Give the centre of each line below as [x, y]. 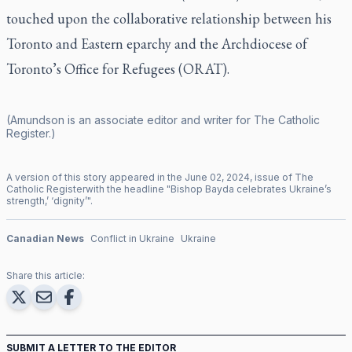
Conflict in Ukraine [132, 238]
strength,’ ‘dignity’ [47, 200]
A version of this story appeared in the [95, 177]
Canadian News [45, 238]
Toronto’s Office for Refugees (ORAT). [118, 68]
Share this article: [46, 275]
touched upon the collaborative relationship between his [169, 18]
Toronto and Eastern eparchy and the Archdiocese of [157, 43]
